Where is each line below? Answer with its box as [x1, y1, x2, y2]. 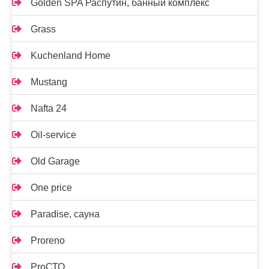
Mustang [31, 77, 67, 87]
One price [31, 183, 72, 193]
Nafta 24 [31, 103, 67, 113]
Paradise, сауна [31, 209, 100, 219]
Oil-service [31, 130, 76, 140]
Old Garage [31, 156, 80, 166]
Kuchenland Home [31, 50, 110, 61]
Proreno [31, 235, 65, 246]
